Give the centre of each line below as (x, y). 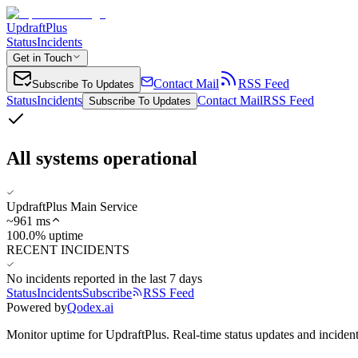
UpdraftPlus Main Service (72, 206)
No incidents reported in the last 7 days (104, 278)
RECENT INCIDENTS (68, 249)
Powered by (37, 307)
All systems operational (102, 158)
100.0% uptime (45, 235)
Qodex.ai (90, 307)
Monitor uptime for (56, 334)
